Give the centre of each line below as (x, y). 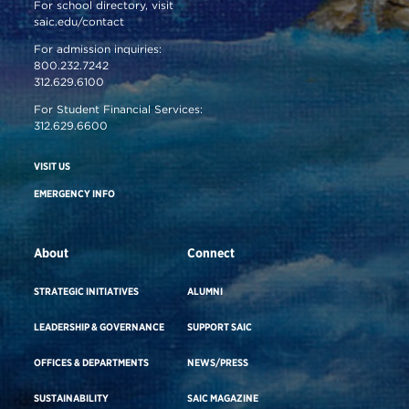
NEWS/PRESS (218, 362)
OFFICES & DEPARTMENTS (92, 362)
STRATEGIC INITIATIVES (87, 291)
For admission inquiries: (98, 48)
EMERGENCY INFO (75, 193)
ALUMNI (205, 291)
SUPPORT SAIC (220, 326)
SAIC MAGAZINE (223, 398)
